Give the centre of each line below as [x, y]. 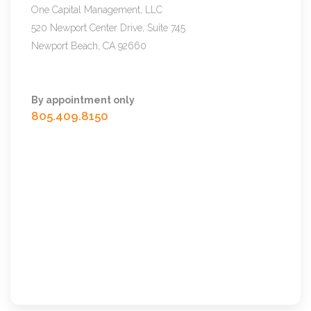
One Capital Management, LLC [97, 10]
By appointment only [83, 100]
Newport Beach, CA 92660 [89, 46]
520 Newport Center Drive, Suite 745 [108, 28]
